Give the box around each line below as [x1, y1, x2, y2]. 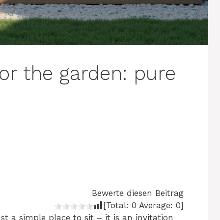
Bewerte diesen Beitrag [92, 188, 184, 198]
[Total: [103, 200, 132, 211]
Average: [137, 200, 176, 211]
